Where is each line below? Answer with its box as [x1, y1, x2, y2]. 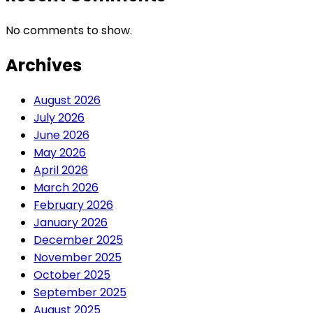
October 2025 [34, 266, 110, 283]
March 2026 [34, 179, 99, 196]
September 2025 [34, 284, 126, 300]
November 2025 [34, 249, 122, 265]
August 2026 [34, 92, 101, 108]
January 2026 [34, 214, 108, 231]
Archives [6, 53, 82, 77]
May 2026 [34, 144, 86, 161]
